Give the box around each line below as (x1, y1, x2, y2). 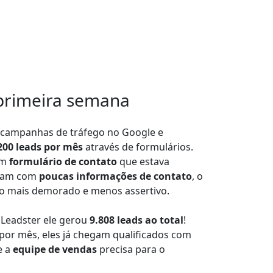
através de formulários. (83, 140, 193, 154)
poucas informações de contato (39, 169, 192, 183)
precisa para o (97, 243, 165, 257)
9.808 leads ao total (90, 213, 183, 227)
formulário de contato (9, 155, 117, 169)
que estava (117, 155, 169, 169)
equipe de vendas (13, 243, 97, 257)
